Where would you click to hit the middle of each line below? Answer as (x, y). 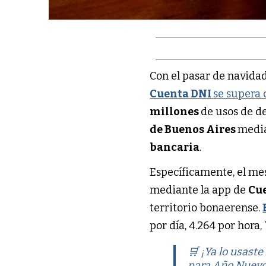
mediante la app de (199, 190)
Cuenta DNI (182, 94)
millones (175, 112)
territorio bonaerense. (206, 208)
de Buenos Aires (194, 130)
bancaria (175, 148)
